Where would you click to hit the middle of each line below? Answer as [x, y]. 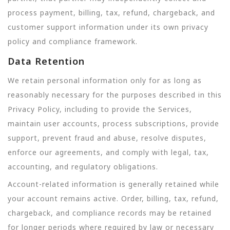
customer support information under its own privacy [108, 27]
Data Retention [46, 61]
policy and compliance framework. [73, 41]
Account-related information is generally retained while [113, 184]
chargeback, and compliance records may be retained [110, 213]
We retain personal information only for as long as [105, 80]
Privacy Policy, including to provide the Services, [100, 109]
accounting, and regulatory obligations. [83, 167]
